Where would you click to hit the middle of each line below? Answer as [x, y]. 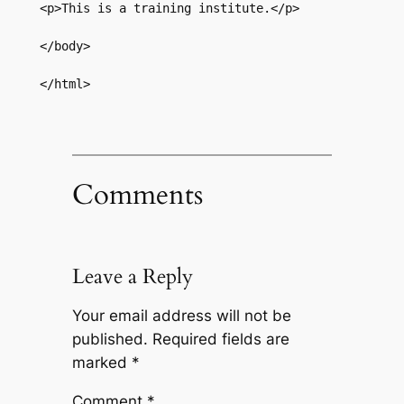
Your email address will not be [181, 316]
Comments [137, 195]
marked [101, 363]
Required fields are [220, 340]
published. [110, 340]
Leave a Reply [132, 277]
